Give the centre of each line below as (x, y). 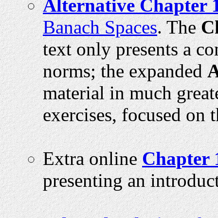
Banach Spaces (100, 27)
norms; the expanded (125, 71)
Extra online (92, 158)
